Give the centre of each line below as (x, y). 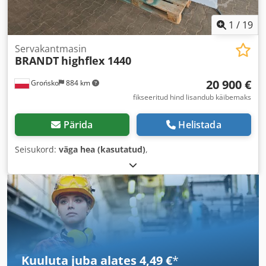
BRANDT (37, 61)
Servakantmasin (51, 49)
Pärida (78, 125)
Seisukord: (37, 149)
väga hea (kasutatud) (102, 149)
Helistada (200, 125)
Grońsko (44, 83)
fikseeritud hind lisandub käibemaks (192, 97)
